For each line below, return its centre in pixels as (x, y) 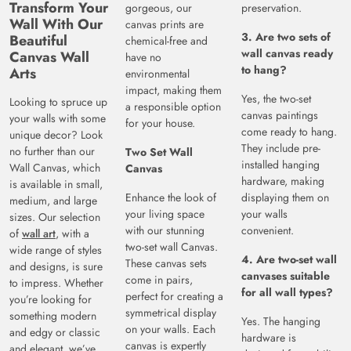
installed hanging (280, 165)
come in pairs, (159, 280)
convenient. (268, 231)
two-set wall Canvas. (172, 247)
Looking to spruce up (58, 102)
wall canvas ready (287, 54)
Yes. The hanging (281, 322)
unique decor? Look (56, 135)
